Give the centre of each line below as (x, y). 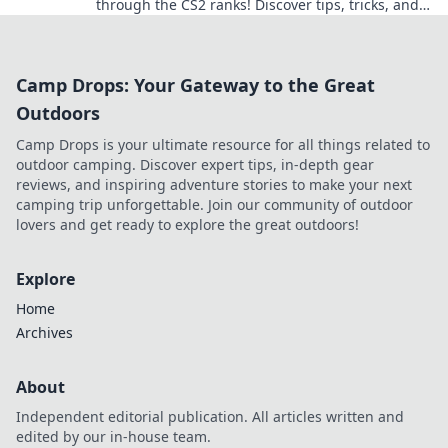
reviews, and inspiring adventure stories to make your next (214, 184)
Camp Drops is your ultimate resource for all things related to (223, 144)
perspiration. (139, 44)
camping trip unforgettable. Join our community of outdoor (214, 204)
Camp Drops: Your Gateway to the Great (195, 85)
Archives (44, 332)
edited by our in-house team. (113, 436)
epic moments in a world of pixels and (224, 24)
